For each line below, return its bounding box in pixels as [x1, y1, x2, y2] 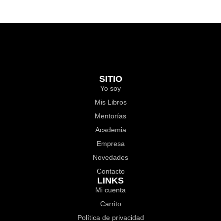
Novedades [93, 153, 128, 161]
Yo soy [100, 84, 121, 92]
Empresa [96, 139, 125, 147]
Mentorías [95, 111, 126, 120]
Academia [95, 125, 126, 134]
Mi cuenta [95, 185, 126, 194]
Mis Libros [94, 98, 127, 106]
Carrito [100, 199, 121, 208]
